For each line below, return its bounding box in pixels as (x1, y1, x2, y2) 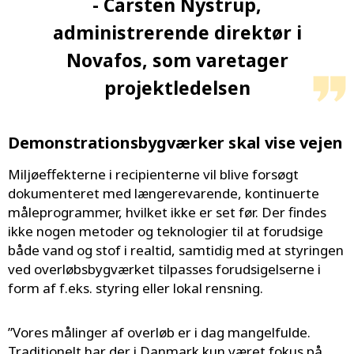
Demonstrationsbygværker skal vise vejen (8, 132, 343, 154)
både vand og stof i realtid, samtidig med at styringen (8, 241, 344, 260)
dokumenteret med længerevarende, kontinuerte (8, 184, 319, 203)
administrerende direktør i (52, 20, 302, 46)
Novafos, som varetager (66, 47, 288, 73)
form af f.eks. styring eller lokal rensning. (8, 279, 263, 298)
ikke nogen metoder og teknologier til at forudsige (8, 222, 323, 241)
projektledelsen (104, 75, 250, 101)
